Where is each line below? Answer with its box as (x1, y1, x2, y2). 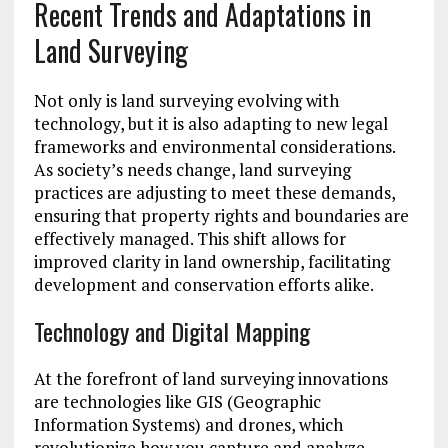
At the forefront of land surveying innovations (33, 367, 388, 391)
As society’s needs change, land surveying (33, 158, 351, 182)
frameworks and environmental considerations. (33, 135, 395, 159)
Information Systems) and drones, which (33, 413, 343, 437)
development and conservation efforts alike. (33, 273, 374, 297)
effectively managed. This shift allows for (33, 227, 346, 251)
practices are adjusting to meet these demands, (33, 181, 395, 205)
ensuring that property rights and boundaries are (33, 204, 409, 228)
